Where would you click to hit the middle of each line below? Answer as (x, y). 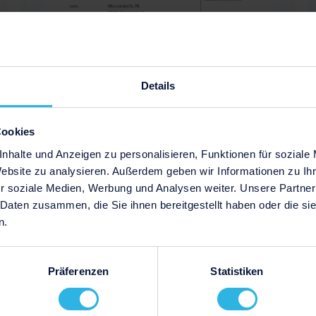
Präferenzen (78, 271)
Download (158, 140)
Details (158, 85)
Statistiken (237, 271)
